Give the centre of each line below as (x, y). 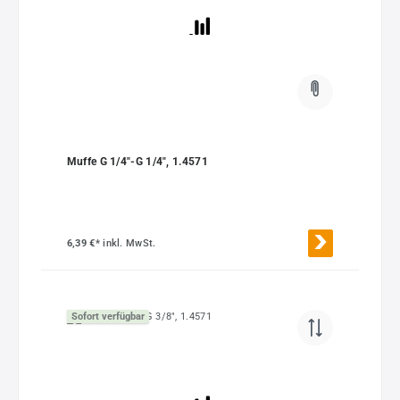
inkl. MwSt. (129, 244)
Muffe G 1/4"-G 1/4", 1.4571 (137, 161)
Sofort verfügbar (108, 316)
